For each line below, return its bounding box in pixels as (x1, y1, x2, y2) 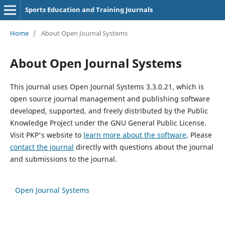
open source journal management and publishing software (10, 93, 210, 103)
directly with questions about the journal (73, 142, 213, 152)
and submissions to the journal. (10, 154, 117, 164)
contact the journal (10, 142, 74, 152)
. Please (186, 130, 212, 140)
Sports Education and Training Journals (25, 5, 153, 14)
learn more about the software (83, 130, 186, 140)
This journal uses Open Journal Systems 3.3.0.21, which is (10, 81, 204, 91)
